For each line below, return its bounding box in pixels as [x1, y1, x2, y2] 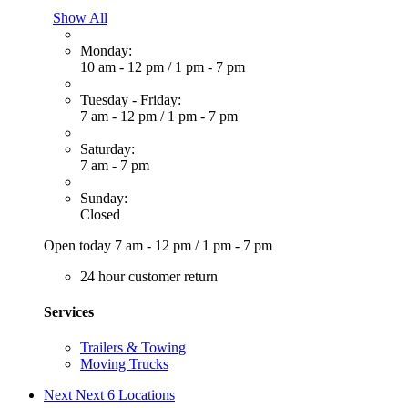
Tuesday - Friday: [80, 91, 181, 107]
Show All [53, 9, 107, 25]
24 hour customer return [80, 268, 218, 284]
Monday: [80, 42, 132, 58]
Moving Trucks [80, 356, 168, 372]
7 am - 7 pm [80, 157, 149, 173]
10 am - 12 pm [80, 58, 168, 75]
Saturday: [80, 140, 135, 157]
